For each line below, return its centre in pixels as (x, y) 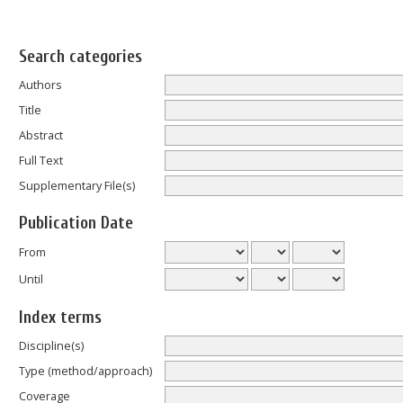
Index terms (60, 318)
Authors (40, 85)
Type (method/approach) (85, 371)
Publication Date (76, 224)
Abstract (41, 135)
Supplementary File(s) (77, 185)
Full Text (41, 160)
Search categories (81, 57)
